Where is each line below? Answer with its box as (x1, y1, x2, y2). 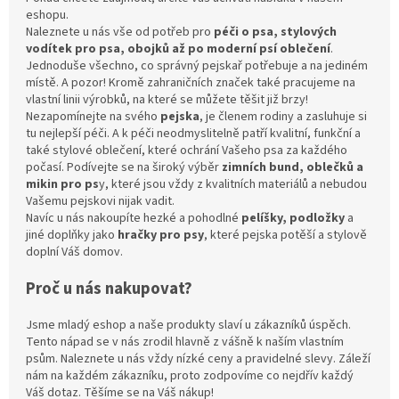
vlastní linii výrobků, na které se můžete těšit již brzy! (26, 91, 308, 110)
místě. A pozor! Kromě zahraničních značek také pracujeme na (26, 74, 355, 93)
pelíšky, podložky (239, 209, 345, 228)
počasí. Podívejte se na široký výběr (26, 159, 222, 177)
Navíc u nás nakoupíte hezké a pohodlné (26, 209, 239, 228)
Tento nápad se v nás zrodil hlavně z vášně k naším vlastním (26, 333, 344, 352)
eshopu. (26, 6, 69, 25)
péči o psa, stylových (214, 23, 337, 42)
